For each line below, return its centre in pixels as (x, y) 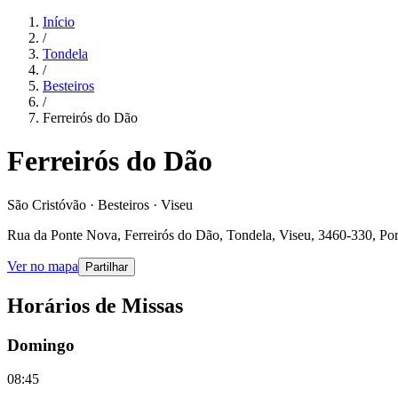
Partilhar (107, 267)
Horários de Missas (95, 305)
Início (59, 22)
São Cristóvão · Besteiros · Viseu (100, 204)
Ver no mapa (43, 266)
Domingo (41, 345)
